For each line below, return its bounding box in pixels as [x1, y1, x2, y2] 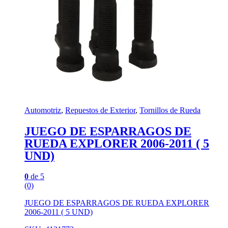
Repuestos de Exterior [65, 106, 135, 115]
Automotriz [24, 106, 61, 115]
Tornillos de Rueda [139, 106, 201, 115]
